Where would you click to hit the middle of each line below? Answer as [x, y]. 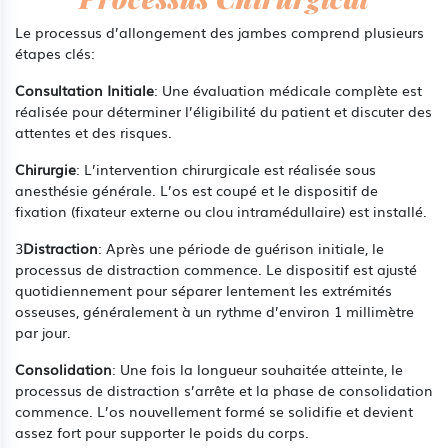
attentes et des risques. [93, 131]
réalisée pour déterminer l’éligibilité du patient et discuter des [223, 110]
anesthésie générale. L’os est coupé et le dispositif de [196, 189]
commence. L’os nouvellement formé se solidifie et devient [214, 410]
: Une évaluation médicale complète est [288, 89]
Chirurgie [45, 168]
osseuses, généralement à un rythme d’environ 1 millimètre [214, 310]
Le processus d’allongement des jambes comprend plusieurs [219, 31]
